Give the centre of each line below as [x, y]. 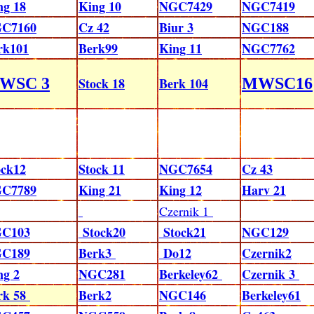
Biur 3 [176, 27]
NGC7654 [186, 169]
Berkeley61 [271, 295]
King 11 [180, 48]
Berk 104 [184, 83]
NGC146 [183, 295]
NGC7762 [268, 48]
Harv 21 [264, 190]
